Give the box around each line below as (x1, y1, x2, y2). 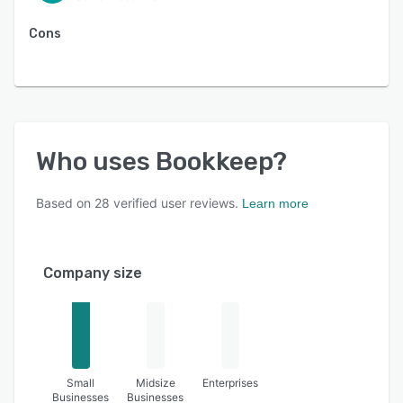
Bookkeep (156, 146, 273, 176)
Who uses (36, 146, 156, 176)
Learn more (242, 195, 309, 210)
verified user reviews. (110, 194, 238, 210)
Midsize (135, 375, 175, 390)
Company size (43, 264, 142, 282)
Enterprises (202, 375, 259, 390)
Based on (36, 194, 94, 210)
